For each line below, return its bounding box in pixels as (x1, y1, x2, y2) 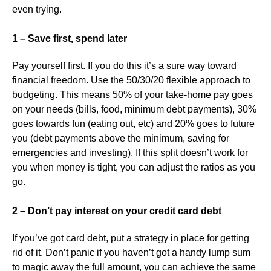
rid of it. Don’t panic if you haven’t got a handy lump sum (12, 247, 250, 258)
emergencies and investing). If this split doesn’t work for (12, 147, 248, 158)
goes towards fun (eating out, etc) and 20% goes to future (12, 118, 255, 129)
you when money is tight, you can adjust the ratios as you (12, 162, 255, 172)
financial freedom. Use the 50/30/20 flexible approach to (12, 74, 250, 85)
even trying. (12, 4, 62, 15)
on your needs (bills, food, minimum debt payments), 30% (12, 103, 256, 114)
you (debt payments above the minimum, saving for (12, 132, 229, 143)
